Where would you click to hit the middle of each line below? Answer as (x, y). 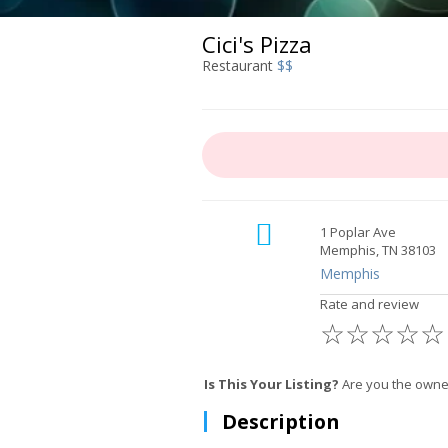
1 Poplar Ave (357, 232)
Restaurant (239, 65)
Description (280, 421)
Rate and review (369, 304)
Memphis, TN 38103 (377, 250)
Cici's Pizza (257, 44)
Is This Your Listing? (271, 384)
